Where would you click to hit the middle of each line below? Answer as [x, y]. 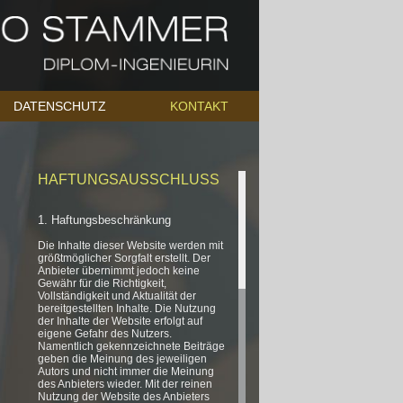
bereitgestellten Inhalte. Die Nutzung [127, 309]
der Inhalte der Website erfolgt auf [121, 321]
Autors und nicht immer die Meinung [126, 372]
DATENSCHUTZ [60, 106]
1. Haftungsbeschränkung [105, 220]
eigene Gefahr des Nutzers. [105, 334]
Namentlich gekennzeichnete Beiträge [132, 346]
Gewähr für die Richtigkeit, [103, 283]
